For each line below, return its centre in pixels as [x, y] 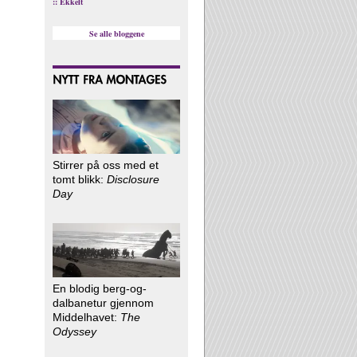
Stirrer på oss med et [106, 165]
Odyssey [75, 331]
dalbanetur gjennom [103, 302]
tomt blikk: [80, 179]
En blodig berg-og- [100, 288]
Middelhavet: [86, 317]
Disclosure [133, 179]
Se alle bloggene [116, 33]
